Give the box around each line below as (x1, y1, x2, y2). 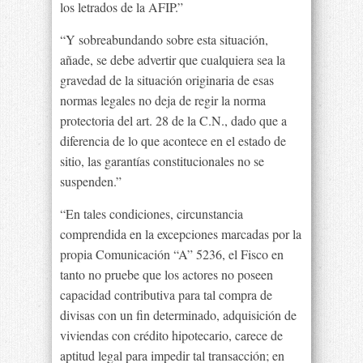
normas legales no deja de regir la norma (60, 92, 266, 109)
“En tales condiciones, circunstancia (60, 205, 243, 222)
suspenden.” (60, 173, 122, 190)
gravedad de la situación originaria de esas (60, 71, 274, 88)
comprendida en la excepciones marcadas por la (60, 225, 301, 242)
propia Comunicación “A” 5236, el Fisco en (60, 246, 284, 263)
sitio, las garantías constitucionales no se (60, 152, 264, 169)
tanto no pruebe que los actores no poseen (60, 266, 273, 283)
